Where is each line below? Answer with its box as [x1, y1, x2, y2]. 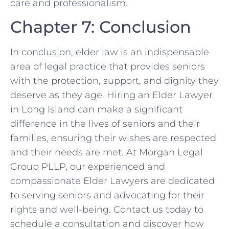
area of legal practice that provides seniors [10, 61, 205, 73]
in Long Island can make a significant [10, 104, 182, 116]
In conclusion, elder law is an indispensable [10, 47, 209, 58]
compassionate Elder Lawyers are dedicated [10, 175, 215, 187]
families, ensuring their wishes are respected [10, 132, 216, 144]
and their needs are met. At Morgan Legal [10, 147, 203, 158]
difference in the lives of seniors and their [10, 118, 200, 130]
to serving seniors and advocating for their [10, 190, 204, 201]
